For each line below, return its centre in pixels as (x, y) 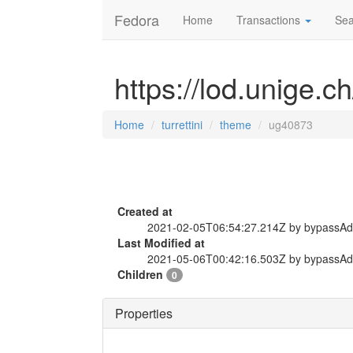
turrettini (182, 124)
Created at (145, 211)
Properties (144, 313)
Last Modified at (161, 243)
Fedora (137, 20)
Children (142, 274)
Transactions (270, 20)
